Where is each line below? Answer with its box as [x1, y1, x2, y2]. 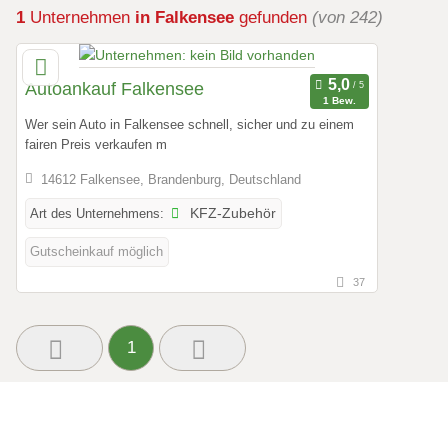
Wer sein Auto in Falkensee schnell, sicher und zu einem [25, 116, 354, 132]
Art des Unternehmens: [30, 206, 164, 222]
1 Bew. [322, 95, 356, 107]
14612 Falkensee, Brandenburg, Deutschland [40, 172, 301, 188]
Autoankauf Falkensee [25, 79, 204, 100]
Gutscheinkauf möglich [30, 244, 163, 260]
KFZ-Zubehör [186, 206, 277, 222]
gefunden [239, 7, 307, 28]
